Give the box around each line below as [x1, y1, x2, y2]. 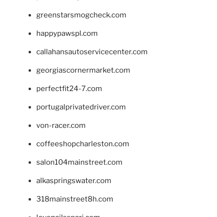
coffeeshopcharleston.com [36, 139, 129, 149]
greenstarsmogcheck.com [36, 11, 126, 20]
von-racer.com [36, 121, 86, 130]
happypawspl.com [36, 29, 98, 38]
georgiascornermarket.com [36, 66, 130, 75]
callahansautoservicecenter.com [36, 47, 148, 57]
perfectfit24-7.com [36, 84, 102, 93]
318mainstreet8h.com [36, 195, 113, 204]
